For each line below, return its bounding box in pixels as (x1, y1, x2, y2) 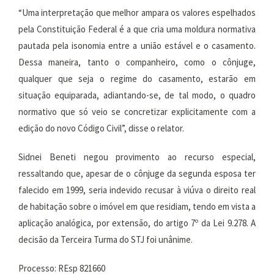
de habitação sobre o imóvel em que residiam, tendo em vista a (18, 201, 256, 212)
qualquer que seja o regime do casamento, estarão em (18, 73, 256, 84)
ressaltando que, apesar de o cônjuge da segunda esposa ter (18, 168, 256, 179)
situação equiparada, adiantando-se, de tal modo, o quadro (18, 89, 256, 101)
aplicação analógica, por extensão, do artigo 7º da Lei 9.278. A (18, 217, 256, 229)
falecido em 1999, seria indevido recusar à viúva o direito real (18, 184, 256, 196)
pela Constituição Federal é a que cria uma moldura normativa (18, 23, 256, 35)
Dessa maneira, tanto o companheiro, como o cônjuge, (18, 56, 256, 68)
